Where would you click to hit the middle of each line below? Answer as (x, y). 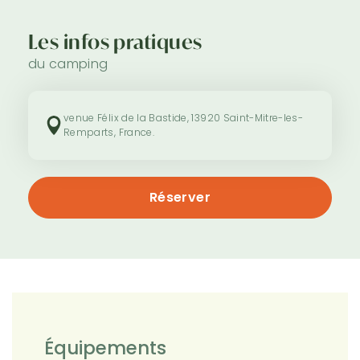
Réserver (180, 197)
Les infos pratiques (115, 42)
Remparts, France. (109, 132)
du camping (68, 63)
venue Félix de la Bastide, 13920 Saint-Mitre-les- (184, 117)
